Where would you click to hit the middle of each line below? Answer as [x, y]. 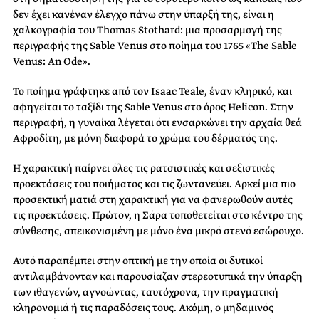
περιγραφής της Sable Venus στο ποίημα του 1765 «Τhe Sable [155, 46]
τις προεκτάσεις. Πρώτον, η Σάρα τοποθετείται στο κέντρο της [158, 215]
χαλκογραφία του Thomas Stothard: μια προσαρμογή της [147, 30]
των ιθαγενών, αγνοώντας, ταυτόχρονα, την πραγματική [146, 292]
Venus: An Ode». [52, 62]
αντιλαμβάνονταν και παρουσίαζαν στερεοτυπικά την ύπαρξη [158, 277]
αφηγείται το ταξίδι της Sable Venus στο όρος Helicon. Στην [153, 107]
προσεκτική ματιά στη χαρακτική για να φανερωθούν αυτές [153, 200]
